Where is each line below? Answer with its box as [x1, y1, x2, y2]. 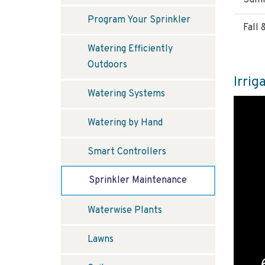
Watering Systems [88, 88, 165, 101]
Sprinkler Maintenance [89, 174, 187, 187]
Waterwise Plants [88, 205, 162, 217]
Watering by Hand [88, 117, 163, 130]
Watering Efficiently [88, 43, 173, 56]
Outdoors [88, 59, 127, 72]
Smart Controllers [88, 146, 166, 159]
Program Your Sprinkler [88, 14, 190, 27]
